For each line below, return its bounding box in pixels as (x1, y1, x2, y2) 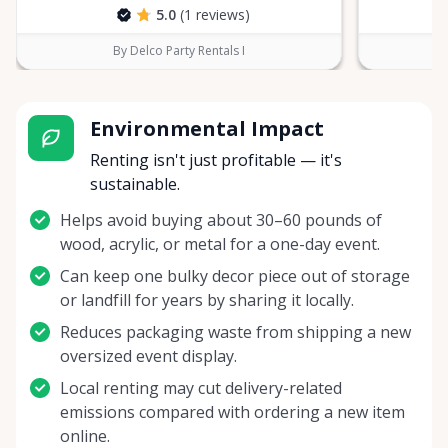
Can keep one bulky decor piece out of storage (60, 265, 410, 288)
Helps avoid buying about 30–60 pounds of (60, 209, 382, 232)
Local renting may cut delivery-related (60, 377, 342, 400)
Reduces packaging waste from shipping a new (60, 321, 411, 344)
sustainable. (89, 173, 180, 196)
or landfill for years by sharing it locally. (60, 289, 354, 312)
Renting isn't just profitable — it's (89, 149, 342, 172)
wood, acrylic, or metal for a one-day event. (60, 233, 380, 256)
